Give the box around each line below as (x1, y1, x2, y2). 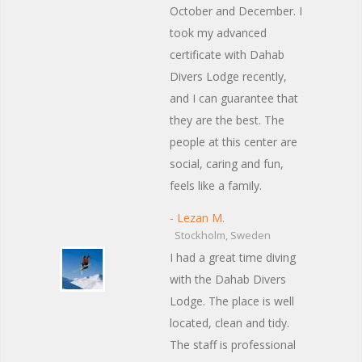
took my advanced (170, 25, 267, 40)
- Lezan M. (170, 210, 225, 225)
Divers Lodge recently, (170, 69, 287, 84)
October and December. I (170, 3, 302, 19)
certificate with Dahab (170, 47, 284, 62)
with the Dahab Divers (170, 271, 286, 287)
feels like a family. (170, 178, 262, 193)
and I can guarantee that (170, 90, 298, 106)
